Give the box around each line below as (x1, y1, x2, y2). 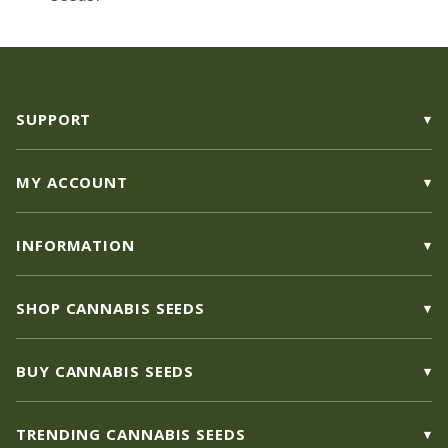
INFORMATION (16, 235, 135, 256)
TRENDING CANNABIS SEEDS (16, 424, 246, 445)
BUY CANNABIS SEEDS (16, 361, 195, 382)
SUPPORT (16, 109, 92, 130)
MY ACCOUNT (16, 172, 128, 193)
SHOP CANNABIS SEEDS (16, 298, 206, 319)
